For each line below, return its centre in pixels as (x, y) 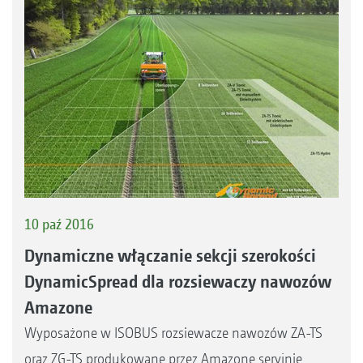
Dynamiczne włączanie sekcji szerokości (170, 256)
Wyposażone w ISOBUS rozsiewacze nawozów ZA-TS (173, 333)
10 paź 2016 (59, 224)
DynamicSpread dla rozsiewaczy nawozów (178, 282)
